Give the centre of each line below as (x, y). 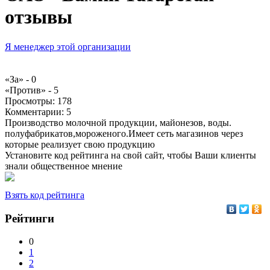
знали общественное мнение (64, 166)
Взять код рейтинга (45, 195)
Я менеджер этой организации (68, 46)
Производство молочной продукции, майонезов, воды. (118, 122)
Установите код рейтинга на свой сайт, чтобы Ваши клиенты (130, 155)
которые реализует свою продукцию (80, 144)
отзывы (39, 17)
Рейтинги (30, 218)
